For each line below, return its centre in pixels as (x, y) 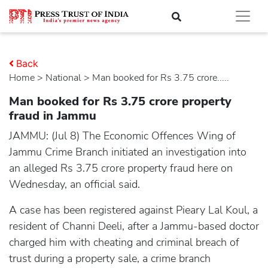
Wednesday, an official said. (74, 184)
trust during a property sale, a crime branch (110, 258)
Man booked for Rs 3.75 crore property (120, 101)
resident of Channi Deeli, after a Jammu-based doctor (134, 226)
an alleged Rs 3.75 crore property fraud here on (121, 168)
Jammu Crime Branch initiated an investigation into (128, 152)
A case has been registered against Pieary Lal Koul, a (133, 210)
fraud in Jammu (53, 116)
